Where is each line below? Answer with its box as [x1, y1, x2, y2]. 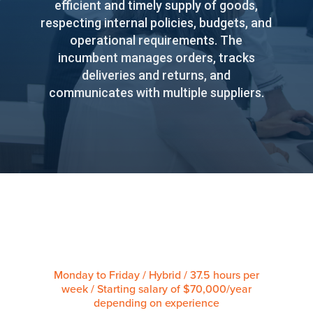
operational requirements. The [70, 32, 243, 48]
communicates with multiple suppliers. [48, 85, 264, 100]
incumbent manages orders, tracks [57, 50, 255, 65]
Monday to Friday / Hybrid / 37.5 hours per [53, 266, 259, 282]
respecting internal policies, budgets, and [41, 15, 272, 30]
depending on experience [93, 294, 219, 310]
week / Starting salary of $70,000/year [61, 280, 252, 296]
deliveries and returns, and [82, 67, 231, 82]
